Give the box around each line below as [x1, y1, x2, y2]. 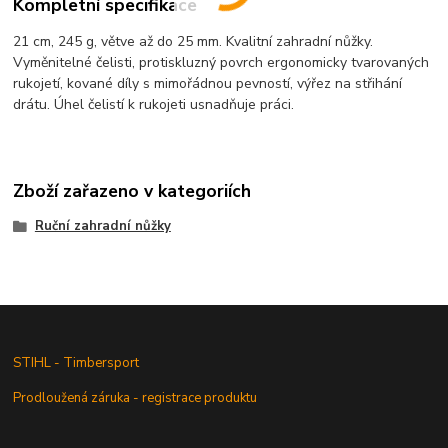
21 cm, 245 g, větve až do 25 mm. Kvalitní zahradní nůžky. [13, 31, 374, 51]
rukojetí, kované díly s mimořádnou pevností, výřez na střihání [13, 73, 403, 93]
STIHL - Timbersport [13, 354, 143, 373]
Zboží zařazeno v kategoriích [13, 179, 252, 204]
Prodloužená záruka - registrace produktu [13, 389, 258, 408]
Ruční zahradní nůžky [34, 217, 171, 236]
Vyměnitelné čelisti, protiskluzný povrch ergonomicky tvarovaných [13, 52, 430, 72]
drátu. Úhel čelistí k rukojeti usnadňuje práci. [13, 94, 295, 114]
